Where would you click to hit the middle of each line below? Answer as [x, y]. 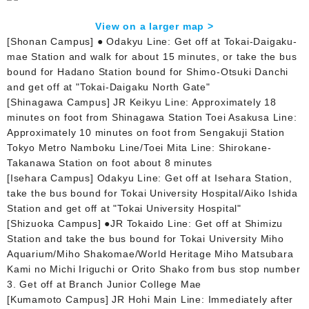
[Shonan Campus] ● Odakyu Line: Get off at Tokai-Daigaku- [152, 41]
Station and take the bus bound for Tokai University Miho [146, 238]
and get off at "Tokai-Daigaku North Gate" [109, 87]
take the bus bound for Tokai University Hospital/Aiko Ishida [152, 193]
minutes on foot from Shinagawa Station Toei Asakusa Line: [152, 117]
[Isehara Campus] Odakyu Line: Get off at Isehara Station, [150, 178]
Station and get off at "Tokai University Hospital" [124, 208]
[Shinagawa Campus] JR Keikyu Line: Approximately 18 [142, 102]
